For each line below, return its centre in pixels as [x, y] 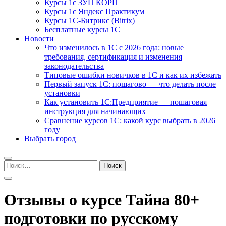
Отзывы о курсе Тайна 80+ [102, 200]
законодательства [74, 66]
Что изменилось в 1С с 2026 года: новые [114, 48]
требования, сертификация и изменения [113, 57]
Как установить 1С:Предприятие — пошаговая [126, 102]
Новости [39, 39]
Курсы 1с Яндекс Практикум [94, 11]
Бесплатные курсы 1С [82, 30]
